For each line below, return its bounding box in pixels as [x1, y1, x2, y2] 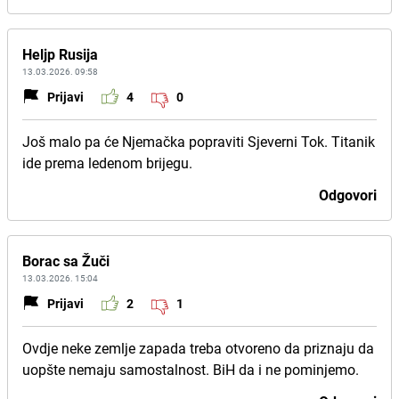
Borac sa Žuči [22, 251, 110, 271]
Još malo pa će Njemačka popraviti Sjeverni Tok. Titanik [22, 132, 375, 151]
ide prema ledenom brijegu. [22, 153, 192, 173]
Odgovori [319, 185, 377, 205]
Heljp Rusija [22, 45, 98, 64]
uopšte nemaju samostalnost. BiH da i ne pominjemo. [22, 360, 359, 379]
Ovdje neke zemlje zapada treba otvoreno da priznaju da [22, 338, 374, 358]
